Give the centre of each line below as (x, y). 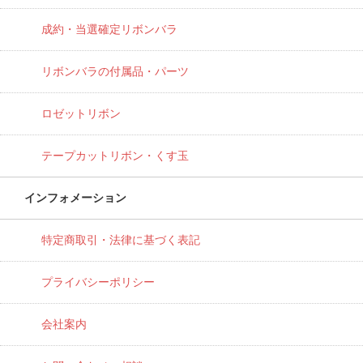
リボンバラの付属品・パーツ (115, 71)
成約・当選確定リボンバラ (109, 29)
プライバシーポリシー (98, 282)
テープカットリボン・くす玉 (115, 156)
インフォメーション (75, 198)
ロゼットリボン (81, 113)
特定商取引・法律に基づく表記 (121, 240)
